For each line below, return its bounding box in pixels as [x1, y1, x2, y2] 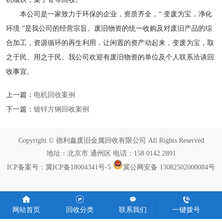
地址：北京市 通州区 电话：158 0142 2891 [46, 149, 176, 158]
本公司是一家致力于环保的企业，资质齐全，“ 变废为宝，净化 [5, 9, 212, 18]
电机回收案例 [33, 90, 75, 99]
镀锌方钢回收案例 [33, 105, 89, 113]
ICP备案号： [7, 163, 46, 171]
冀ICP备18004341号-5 [46, 163, 111, 171]
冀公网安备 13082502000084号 [123, 163, 215, 171]
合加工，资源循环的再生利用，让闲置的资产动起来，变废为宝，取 [5, 38, 214, 47]
